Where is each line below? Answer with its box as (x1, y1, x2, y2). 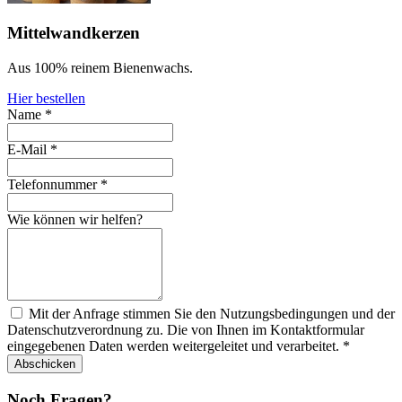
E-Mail (7, 142, 50, 158)
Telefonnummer (7, 177, 100, 193)
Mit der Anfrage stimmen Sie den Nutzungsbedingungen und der (29, 306, 395, 322)
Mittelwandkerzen (7, 23, 140, 43)
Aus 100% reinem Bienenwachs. (7, 60, 193, 76)
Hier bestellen (7, 91, 85, 107)
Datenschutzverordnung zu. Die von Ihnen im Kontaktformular (7, 322, 364, 338)
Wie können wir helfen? (7, 212, 143, 228)
